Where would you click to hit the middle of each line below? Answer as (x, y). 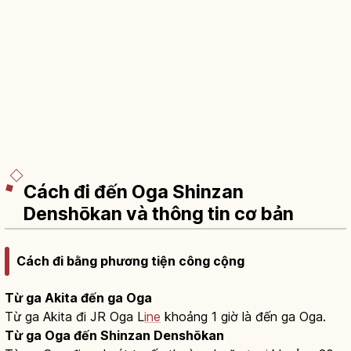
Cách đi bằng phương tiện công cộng (130, 261)
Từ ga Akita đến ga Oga (78, 298)
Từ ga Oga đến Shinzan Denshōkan (114, 336)
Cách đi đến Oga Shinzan (134, 192)
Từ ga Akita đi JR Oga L (74, 317)
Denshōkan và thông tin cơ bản (159, 213)
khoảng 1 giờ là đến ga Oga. (243, 317)
